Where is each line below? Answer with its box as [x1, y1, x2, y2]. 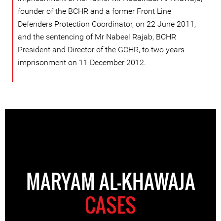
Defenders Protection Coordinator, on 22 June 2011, [18, 19, 196, 29]
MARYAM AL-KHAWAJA [26, 166, 195, 196]
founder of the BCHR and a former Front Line [18, 6, 171, 16]
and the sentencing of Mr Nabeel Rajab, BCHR [18, 32, 176, 41]
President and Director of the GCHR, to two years [18, 45, 184, 54]
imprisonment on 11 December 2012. [18, 58, 146, 67]
